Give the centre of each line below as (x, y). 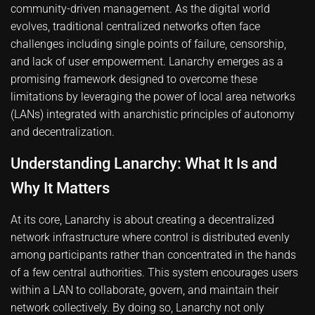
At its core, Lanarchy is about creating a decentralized (142, 220)
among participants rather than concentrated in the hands (153, 255)
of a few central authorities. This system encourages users (154, 272)
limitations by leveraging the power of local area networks (153, 97)
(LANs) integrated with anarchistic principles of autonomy (153, 114)
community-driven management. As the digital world (140, 9)
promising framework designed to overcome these (134, 79)
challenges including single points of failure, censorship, (148, 44)
